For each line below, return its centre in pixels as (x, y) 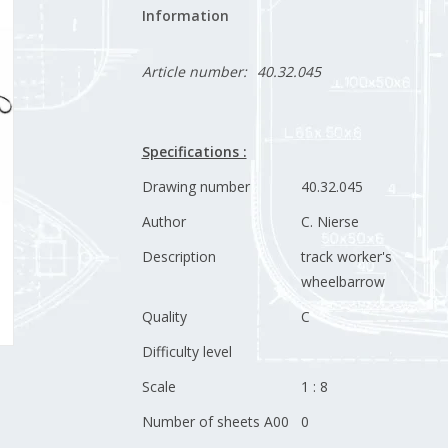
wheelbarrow (342, 281)
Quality (164, 316)
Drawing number (195, 186)
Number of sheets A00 (215, 421)
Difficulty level (186, 351)
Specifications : (194, 151)
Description (178, 256)
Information (185, 15)
